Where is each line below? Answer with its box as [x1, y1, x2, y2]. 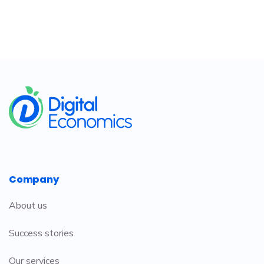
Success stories [9, 226, 74, 240]
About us [9, 199, 47, 212]
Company [9, 172, 59, 186]
